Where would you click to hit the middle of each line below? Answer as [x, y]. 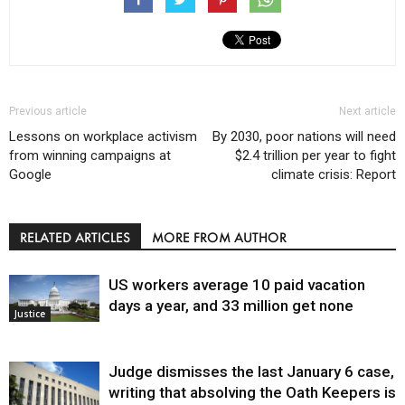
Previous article [48, 112]
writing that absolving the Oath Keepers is [252, 393]
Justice [30, 314]
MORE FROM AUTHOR [219, 238]
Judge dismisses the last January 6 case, [251, 372]
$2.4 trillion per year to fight [316, 156]
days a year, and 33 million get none [231, 306]
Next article [367, 112]
